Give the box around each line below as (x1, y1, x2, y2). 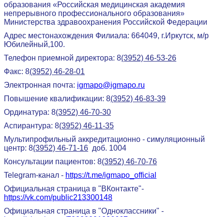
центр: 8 (4, 143, 33, 152)
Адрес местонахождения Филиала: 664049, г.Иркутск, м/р (4, 31, 209, 40)
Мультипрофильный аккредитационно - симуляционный (4, 135, 205, 143)
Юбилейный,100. (4, 40, 65, 48)
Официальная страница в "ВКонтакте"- (4, 184, 144, 193)
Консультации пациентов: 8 (4, 157, 102, 166)
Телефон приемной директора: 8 (4, 53, 121, 62)
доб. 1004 (92, 143, 126, 152)
